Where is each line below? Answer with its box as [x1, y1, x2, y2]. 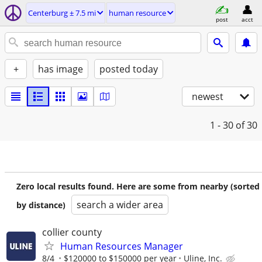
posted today [99, 63, 158, 75]
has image [38, 63, 83, 75]
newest [192, 90, 223, 103]
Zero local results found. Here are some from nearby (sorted [16, 181, 260, 192]
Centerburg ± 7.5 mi [28, 8, 96, 18]
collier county [42, 226, 102, 239]
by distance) [16, 199, 65, 211]
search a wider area [77, 198, 163, 211]
